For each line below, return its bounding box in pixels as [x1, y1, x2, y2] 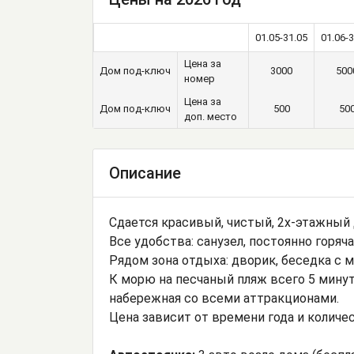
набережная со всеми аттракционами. [109, 291, 339, 307]
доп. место [184, 111, 237, 123]
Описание [109, 164, 181, 183]
